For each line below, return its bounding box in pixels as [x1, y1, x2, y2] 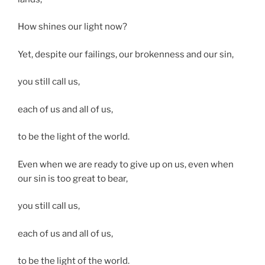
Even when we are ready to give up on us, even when [18, 159, 234, 170]
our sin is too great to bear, [18, 173, 128, 184]
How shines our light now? [18, 21, 127, 33]
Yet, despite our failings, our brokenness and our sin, [18, 49, 234, 60]
